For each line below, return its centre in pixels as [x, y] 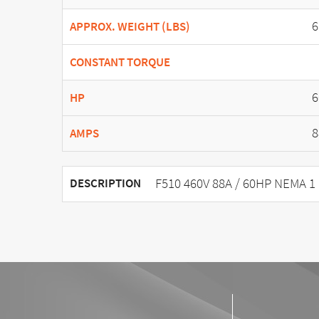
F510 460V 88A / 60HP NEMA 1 [235, 183]
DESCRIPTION [105, 183]
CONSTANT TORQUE [120, 62]
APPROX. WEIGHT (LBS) [130, 26]
